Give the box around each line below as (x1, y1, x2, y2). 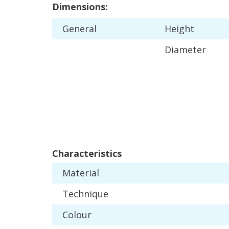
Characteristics (52, 147, 122, 159)
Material (62, 166, 99, 179)
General (62, 22, 97, 35)
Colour (62, 208, 91, 221)
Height (165, 22, 194, 35)
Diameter (165, 43, 206, 56)
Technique (62, 187, 108, 200)
